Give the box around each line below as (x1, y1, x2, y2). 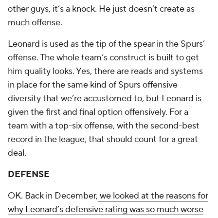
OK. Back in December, (8, 190, 98, 201)
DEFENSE (8, 169, 50, 180)
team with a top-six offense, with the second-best (8, 120, 200, 131)
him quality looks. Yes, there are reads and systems (8, 66, 203, 77)
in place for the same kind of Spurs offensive (8, 79, 178, 91)
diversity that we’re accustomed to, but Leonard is (8, 93, 201, 104)
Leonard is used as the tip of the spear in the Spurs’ (8, 38, 205, 50)
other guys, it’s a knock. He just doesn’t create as (8, 3, 195, 15)
